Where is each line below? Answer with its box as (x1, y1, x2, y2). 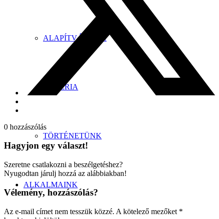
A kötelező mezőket (116, 207, 179, 216)
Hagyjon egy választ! (4, 140, 88, 151)
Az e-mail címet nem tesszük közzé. (4, 207, 114, 216)
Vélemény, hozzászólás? (4, 187, 98, 197)
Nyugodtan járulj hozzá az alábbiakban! (4, 169, 127, 178)
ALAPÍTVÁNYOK (43, 34, 107, 42)
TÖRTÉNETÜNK (43, 131, 102, 140)
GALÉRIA (43, 83, 78, 91)
